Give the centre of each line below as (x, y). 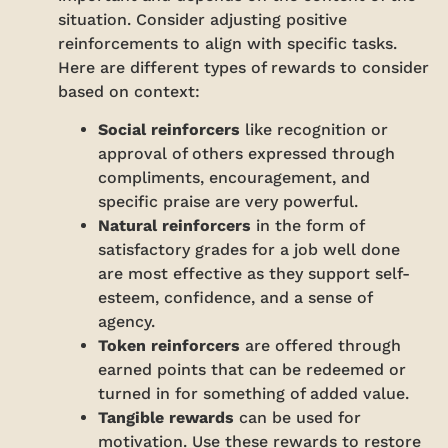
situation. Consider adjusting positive (203, 20)
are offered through (321, 346)
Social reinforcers (169, 130)
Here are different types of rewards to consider (244, 68)
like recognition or (314, 130)
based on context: (129, 92)
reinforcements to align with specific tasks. (228, 44)
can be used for (298, 418)
